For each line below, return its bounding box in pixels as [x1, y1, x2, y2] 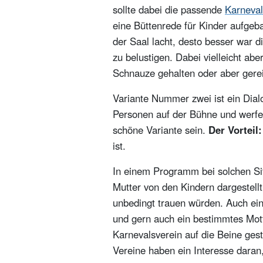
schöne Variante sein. [113, 123, 208, 137]
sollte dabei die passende [113, 2, 225, 17]
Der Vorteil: [208, 123, 262, 137]
